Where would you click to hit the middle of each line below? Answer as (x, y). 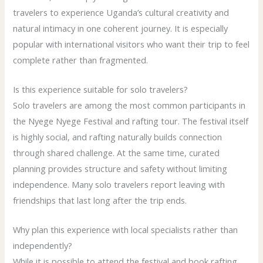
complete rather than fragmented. (81, 60)
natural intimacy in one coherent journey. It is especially (121, 28)
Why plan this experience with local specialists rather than (126, 230)
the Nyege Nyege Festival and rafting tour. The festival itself (131, 121)
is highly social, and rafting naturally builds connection (118, 136)
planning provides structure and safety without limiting (120, 168)
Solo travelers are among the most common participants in (129, 105)
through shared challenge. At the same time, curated (117, 152)
